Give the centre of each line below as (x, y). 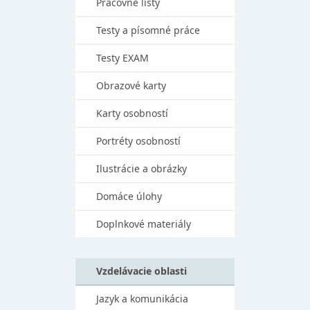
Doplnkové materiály (144, 224)
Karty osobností (132, 113)
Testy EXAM (122, 58)
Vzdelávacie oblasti (142, 271)
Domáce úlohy (129, 196)
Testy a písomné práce (148, 30)
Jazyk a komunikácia (142, 299)
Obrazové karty (131, 85)
